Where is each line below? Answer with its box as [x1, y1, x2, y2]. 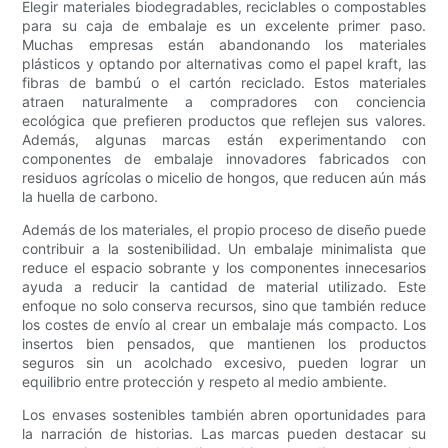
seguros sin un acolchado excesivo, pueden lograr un [22, 354, 426, 372]
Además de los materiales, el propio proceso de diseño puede [22, 221, 426, 239]
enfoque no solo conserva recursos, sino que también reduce [22, 297, 426, 315]
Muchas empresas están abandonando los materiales [22, 36, 426, 54]
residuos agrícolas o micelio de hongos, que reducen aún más [22, 169, 426, 187]
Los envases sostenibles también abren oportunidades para [22, 406, 426, 424]
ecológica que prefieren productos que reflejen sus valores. [22, 112, 426, 130]
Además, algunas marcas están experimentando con [22, 131, 426, 149]
